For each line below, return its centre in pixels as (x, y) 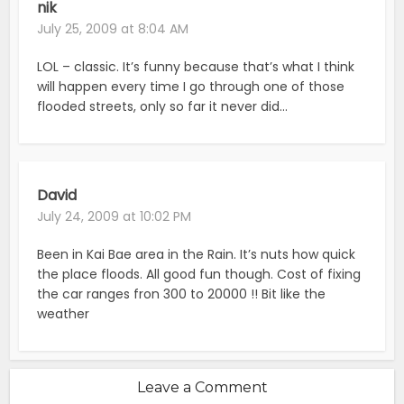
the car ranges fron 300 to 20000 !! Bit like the (182, 294)
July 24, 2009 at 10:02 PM (115, 216)
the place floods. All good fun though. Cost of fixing (199, 274)
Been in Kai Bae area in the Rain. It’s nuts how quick (197, 254)
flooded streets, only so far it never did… (163, 106)
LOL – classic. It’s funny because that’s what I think (196, 66)
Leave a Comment (202, 387)
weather (64, 313)
